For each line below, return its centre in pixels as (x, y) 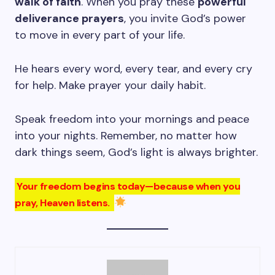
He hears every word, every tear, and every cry (134, 69)
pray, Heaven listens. (64, 203)
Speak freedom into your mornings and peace (132, 119)
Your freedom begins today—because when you (129, 186)
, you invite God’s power (185, 18)
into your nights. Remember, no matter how (126, 136)
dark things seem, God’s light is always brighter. (136, 152)
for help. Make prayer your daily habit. (110, 85)
